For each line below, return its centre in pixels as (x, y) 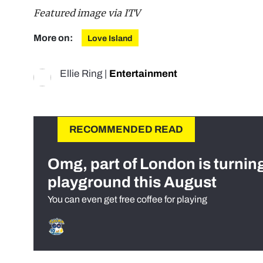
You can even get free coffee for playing (127, 200)
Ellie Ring (81, 74)
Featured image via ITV (87, 13)
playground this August (132, 182)
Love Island (110, 39)
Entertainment (143, 74)
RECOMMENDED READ (126, 130)
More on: (54, 38)
